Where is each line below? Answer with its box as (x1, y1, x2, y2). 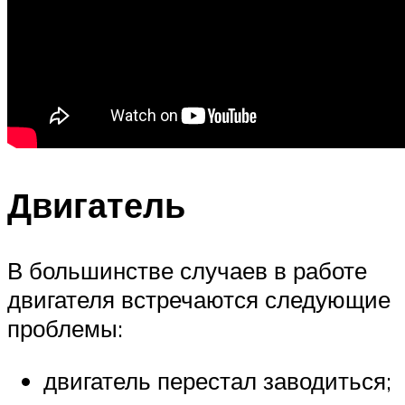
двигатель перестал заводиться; (43, 365, 391, 395)
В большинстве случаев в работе (7, 255, 367, 285)
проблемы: (7, 313, 123, 343)
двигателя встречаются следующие (7, 284, 391, 314)
